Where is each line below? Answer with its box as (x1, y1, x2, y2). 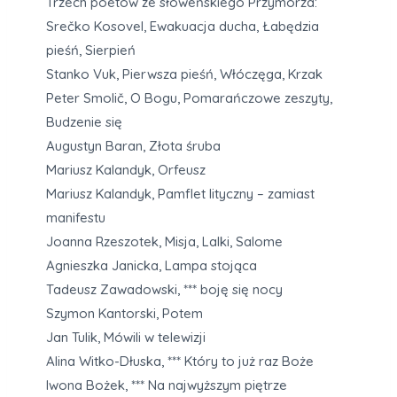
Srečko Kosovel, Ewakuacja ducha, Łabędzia (46, 18, 319, 35)
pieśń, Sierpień (46, 42, 136, 59)
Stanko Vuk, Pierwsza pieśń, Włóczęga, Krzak (46, 66, 323, 83)
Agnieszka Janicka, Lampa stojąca (46, 257, 257, 275)
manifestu (46, 209, 105, 227)
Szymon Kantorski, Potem (46, 305, 203, 323)
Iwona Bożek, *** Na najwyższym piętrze (46, 377, 287, 394)
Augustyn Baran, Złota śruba (46, 137, 221, 155)
